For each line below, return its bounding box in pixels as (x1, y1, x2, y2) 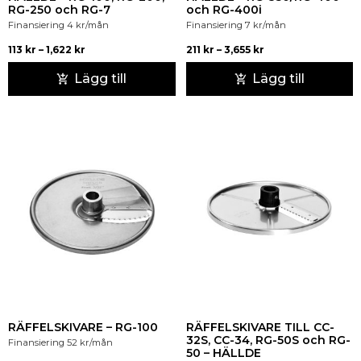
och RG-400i (185, 2, 262, 17)
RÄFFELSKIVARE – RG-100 (8, 320, 158, 335)
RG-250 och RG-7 (8, 2, 110, 17)
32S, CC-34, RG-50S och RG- (185, 333, 351, 348)
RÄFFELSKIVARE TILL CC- (185, 320, 334, 335)
